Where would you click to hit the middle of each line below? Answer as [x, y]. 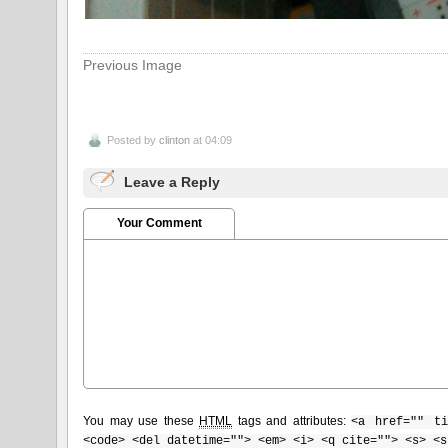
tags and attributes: [292, 420]
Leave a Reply [172, 181]
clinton [175, 139]
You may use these [141, 420]
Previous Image [133, 64]
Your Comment [159, 222]
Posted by [133, 139]
